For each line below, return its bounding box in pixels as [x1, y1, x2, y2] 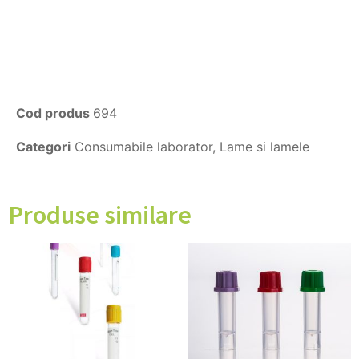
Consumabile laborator [75, 138, 212, 155]
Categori [16, 138, 71, 155]
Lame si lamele [220, 138, 309, 155]
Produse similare [8, 198, 192, 231]
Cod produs [16, 104, 93, 121]
